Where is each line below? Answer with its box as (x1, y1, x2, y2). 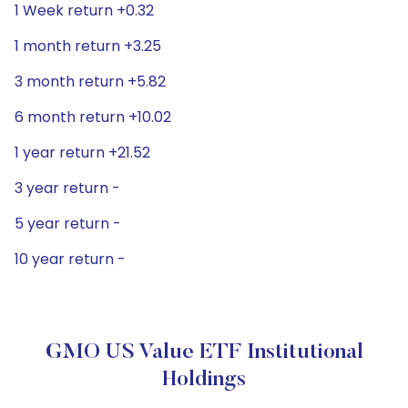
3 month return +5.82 (15, 71, 166, 92)
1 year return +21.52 (15, 142, 150, 163)
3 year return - (15, 178, 120, 199)
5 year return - (15, 213, 121, 234)
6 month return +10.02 (15, 107, 171, 127)
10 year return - (15, 249, 126, 270)
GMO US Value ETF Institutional (45, 342, 363, 363)
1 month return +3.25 (15, 36, 161, 56)
